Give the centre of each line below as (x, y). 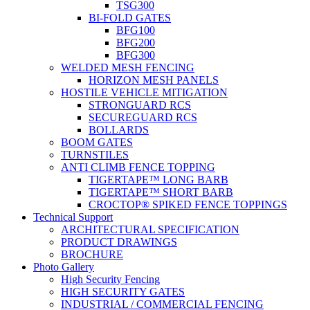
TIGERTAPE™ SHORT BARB (161, 192)
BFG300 (136, 55)
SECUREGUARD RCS (143, 117)
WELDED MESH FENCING (128, 67)
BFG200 (136, 42)
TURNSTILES (95, 154)
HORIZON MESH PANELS (154, 80)
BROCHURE (92, 254)
